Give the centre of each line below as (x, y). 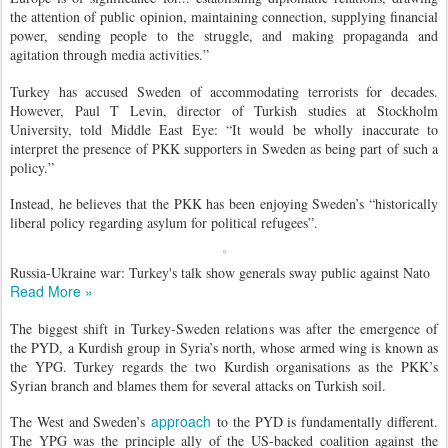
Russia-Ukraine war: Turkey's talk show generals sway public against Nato (220, 272)
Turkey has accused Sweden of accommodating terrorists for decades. (224, 91)
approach (181, 421)
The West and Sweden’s (81, 422)
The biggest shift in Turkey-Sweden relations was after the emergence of (224, 328)
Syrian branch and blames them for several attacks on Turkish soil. (198, 385)
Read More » (51, 291)
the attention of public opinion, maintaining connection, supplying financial (224, 17)
